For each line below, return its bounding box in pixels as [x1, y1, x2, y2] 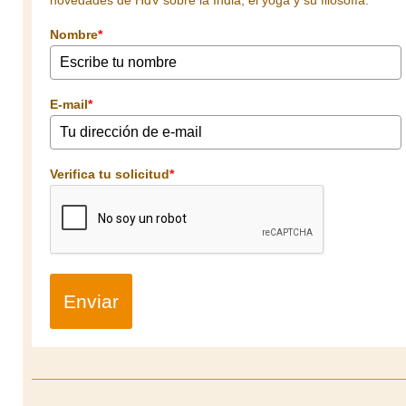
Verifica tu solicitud [50, 166, 169, 181]
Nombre [50, 26, 98, 42]
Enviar [63, 290, 119, 312]
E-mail [50, 96, 88, 111]
